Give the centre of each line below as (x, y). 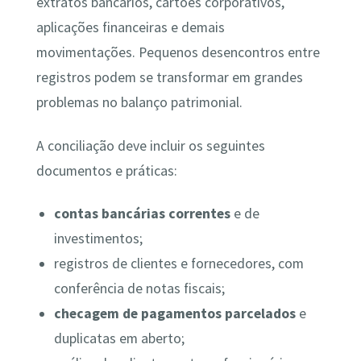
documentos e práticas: (106, 170)
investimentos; (99, 238)
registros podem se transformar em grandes (169, 78)
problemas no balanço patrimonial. (139, 103)
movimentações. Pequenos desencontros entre (178, 53)
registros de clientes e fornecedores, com (179, 263)
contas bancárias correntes (143, 213)
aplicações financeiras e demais (130, 28)
